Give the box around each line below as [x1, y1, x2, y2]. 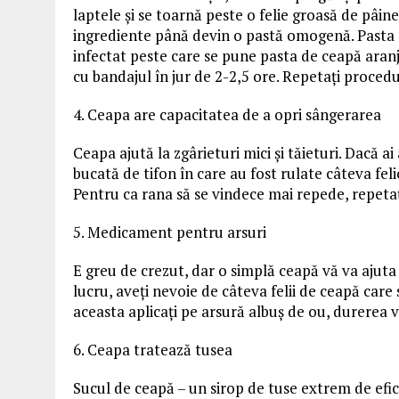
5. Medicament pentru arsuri [73, 222, 266, 242]
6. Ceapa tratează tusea [73, 339, 232, 360]
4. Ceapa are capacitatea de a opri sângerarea [73, 104, 381, 125]
